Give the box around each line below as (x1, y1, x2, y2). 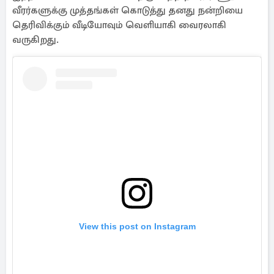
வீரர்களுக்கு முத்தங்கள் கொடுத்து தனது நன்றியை (12, 4, 243, 17)
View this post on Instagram (78, 221, 196, 232)
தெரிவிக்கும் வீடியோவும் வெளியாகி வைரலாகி (12, 19, 226, 31)
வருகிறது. (12, 34, 59, 46)
